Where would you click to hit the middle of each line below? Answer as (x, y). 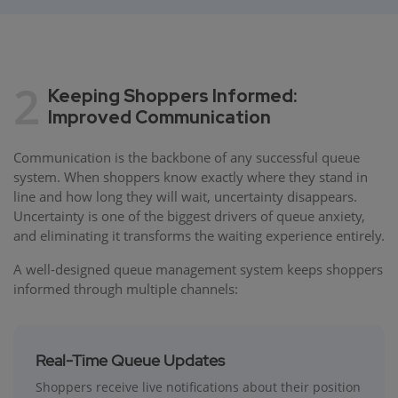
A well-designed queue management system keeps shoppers (198, 269)
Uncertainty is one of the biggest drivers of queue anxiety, (189, 215)
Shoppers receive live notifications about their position (198, 386)
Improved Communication (159, 117)
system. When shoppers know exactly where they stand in (191, 176)
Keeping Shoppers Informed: (172, 96)
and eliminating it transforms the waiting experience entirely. (199, 235)
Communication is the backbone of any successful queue (187, 157)
